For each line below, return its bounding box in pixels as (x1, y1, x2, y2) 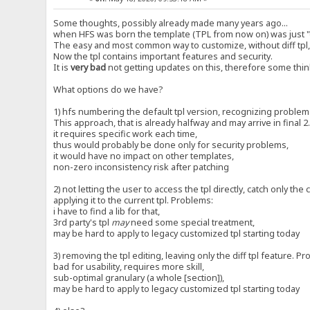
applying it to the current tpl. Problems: (53, 194, 214, 207)
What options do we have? (53, 84, 163, 96)
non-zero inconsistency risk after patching (53, 161, 230, 174)
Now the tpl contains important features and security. (53, 51, 273, 63)
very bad (71, 62, 107, 74)
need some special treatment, (129, 217, 255, 229)
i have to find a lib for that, (53, 206, 161, 218)
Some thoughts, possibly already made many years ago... (53, 17, 289, 30)
